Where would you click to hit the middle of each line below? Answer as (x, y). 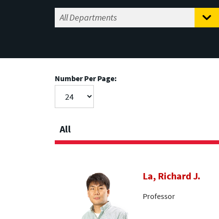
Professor (159, 196)
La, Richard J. (172, 176)
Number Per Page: (86, 78)
